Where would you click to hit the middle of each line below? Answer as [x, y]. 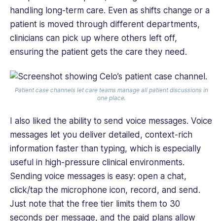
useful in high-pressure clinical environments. [97, 162]
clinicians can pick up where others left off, [93, 38]
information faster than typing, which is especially [105, 148]
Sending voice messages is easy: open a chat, [98, 176]
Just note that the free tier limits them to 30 [95, 203]
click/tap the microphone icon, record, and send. [105, 190]
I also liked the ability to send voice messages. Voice [111, 121]
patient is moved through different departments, [105, 24]
